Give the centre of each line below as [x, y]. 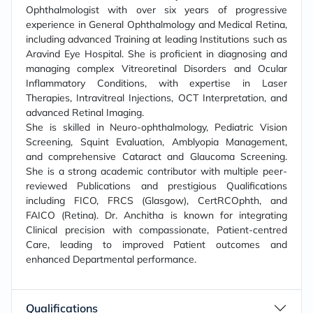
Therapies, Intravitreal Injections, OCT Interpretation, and [156, 98]
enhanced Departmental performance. [111, 259]
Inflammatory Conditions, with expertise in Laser [156, 83]
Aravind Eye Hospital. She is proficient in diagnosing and [156, 54]
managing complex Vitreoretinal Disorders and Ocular [156, 68]
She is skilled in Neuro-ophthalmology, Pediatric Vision [156, 127]
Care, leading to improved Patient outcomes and [156, 245]
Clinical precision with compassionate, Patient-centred [156, 230]
